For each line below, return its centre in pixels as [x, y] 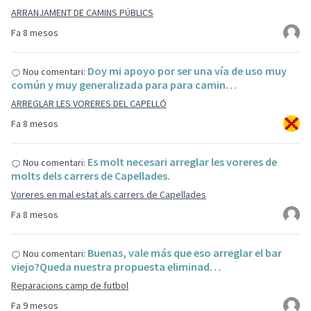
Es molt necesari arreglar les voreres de [182, 162]
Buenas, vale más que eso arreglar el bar [185, 253]
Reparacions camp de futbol [70, 285]
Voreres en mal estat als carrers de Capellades [109, 194]
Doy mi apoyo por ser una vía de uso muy [187, 71]
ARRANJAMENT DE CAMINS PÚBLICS [82, 12]
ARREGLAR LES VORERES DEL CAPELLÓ [89, 103]
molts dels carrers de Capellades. [91, 176]
